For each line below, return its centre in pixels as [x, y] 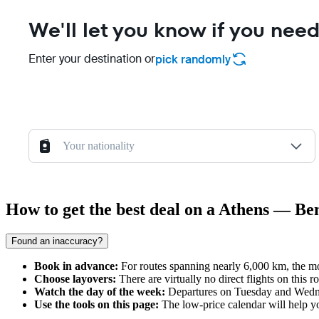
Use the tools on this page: [96, 305]
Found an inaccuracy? [57, 241]
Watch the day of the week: [100, 292]
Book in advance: [76, 266]
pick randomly [193, 59]
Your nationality [99, 146]
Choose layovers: [75, 279]
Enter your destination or [92, 59]
